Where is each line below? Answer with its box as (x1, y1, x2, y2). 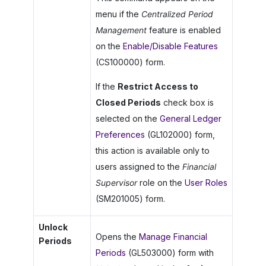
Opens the (95, 232, 139, 242)
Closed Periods (95, 97, 161, 108)
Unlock (38, 222, 68, 233)
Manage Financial (138, 232, 207, 242)
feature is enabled (146, 25, 221, 36)
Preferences (95, 129, 145, 140)
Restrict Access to (117, 81, 198, 92)
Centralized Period (141, 9, 213, 20)
